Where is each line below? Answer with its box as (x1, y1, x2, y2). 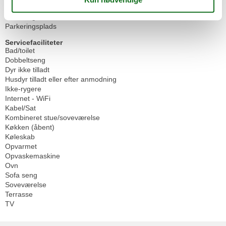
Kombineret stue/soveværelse (5, 113, 100, 122)
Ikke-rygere (5, 84, 41, 93)
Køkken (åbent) (5, 123, 54, 131)
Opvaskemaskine (5, 151, 60, 160)
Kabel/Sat (5, 103, 36, 112)
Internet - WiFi (5, 94, 50, 102)
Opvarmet (5, 142, 37, 150)
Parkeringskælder (5, 12, 61, 21)
